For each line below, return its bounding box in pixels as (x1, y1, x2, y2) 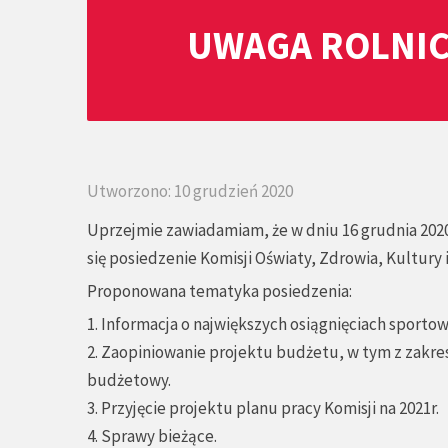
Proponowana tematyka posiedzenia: (87, 280, 352, 302)
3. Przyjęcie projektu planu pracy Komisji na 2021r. (87, 397, 439, 419)
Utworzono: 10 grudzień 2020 (87, 180, 293, 202)
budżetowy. (87, 369, 171, 391)
